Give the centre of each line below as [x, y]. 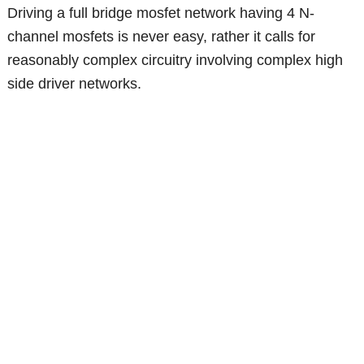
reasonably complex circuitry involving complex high [175, 61]
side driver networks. [75, 84]
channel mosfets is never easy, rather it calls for [162, 37]
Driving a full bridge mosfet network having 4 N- [161, 13]
